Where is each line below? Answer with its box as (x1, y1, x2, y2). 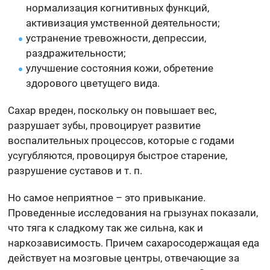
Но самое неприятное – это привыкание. (8, 192, 206, 204)
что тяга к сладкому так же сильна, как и (8, 222, 204, 234)
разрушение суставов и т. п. (8, 165, 143, 177)
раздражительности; (26, 47, 127, 60)
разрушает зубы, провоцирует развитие (8, 119, 201, 132)
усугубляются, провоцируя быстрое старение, (8, 149, 228, 162)
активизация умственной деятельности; (26, 17, 221, 30)
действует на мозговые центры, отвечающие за (8, 252, 240, 265)
